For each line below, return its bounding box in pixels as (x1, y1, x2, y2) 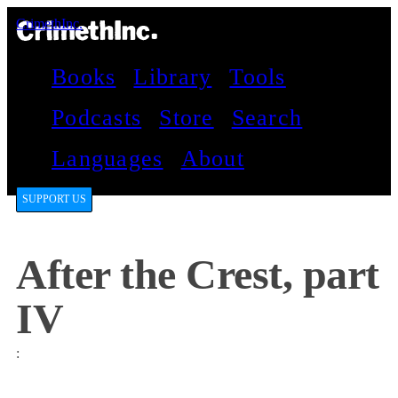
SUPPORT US (22, 193, 86, 206)
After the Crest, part (16, 251, 379, 298)
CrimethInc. (16, 16, 83, 31)
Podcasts (52, 105, 142, 131)
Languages (52, 146, 163, 172)
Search (231, 105, 303, 131)
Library (133, 64, 212, 91)
